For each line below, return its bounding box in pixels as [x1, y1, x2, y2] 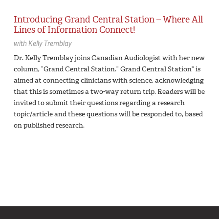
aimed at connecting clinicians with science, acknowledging [14, 75, 204, 85]
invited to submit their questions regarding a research [14, 98, 185, 108]
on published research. [14, 120, 85, 130]
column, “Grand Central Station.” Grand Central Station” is [14, 64, 200, 74]
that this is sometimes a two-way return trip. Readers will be [14, 87, 205, 96]
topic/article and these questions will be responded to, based [14, 109, 203, 119]
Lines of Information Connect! [14, 24, 135, 36]
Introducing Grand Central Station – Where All [14, 14, 203, 26]
